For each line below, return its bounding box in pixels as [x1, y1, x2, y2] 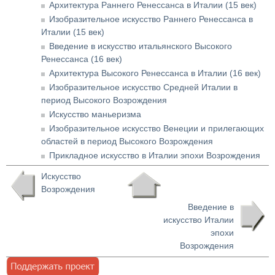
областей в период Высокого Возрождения [41, 136, 213, 147]
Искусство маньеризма [49, 109, 141, 120]
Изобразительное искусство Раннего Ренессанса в [49, 14, 253, 25]
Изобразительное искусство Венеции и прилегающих [49, 123, 264, 134]
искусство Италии [163, 215, 234, 225]
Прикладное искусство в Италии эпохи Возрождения [49, 150, 260, 161]
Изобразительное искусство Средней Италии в [49, 82, 238, 93]
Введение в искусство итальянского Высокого [49, 41, 232, 52]
